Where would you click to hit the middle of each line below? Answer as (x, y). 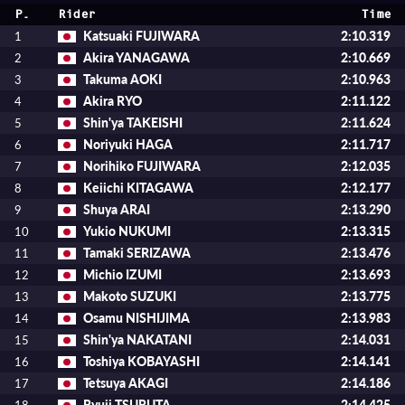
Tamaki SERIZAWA (137, 253)
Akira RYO (113, 101)
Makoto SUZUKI (130, 296)
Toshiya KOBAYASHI (141, 361)
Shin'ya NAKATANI (137, 339)
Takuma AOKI (122, 79)
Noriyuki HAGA (128, 144)
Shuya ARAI (117, 209)
